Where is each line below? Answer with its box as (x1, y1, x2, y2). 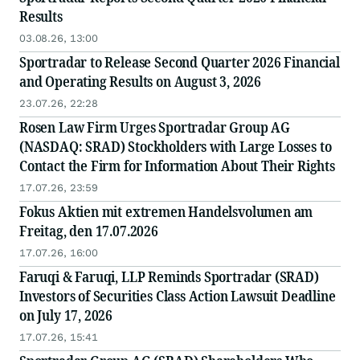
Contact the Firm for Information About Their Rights (19, 156, 335, 176)
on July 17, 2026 (19, 305, 113, 325)
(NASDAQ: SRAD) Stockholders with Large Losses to (19, 137, 332, 157)
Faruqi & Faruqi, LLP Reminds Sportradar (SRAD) (19, 267, 319, 287)
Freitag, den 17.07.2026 (19, 221, 158, 241)
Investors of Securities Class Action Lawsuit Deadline (19, 286, 336, 306)
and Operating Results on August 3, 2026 (19, 72, 261, 92)
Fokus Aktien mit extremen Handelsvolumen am (19, 202, 313, 222)
